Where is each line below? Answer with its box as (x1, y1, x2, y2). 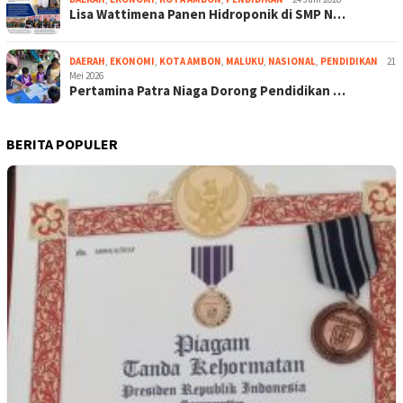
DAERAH (69, 55, 105, 68)
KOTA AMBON (159, 55, 221, 68)
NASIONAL (268, 55, 316, 68)
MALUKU (226, 55, 264, 68)
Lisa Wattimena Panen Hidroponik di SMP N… (69, 5, 345, 23)
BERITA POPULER (6, 135, 118, 154)
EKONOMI (110, 55, 155, 68)
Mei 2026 (69, 69, 103, 83)
